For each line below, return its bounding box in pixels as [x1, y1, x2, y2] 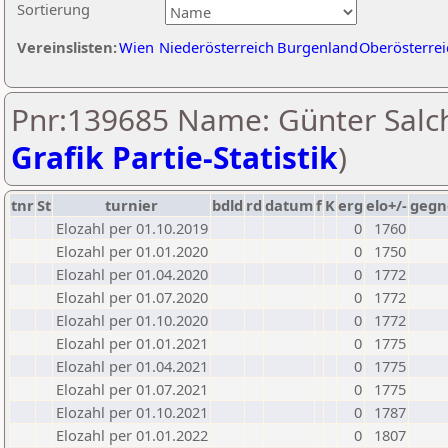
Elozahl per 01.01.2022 [56, 425, 208, 445]
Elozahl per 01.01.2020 [56, 241, 208, 261]
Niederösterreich [159, 37, 274, 57]
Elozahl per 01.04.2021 [56, 356, 208, 376]
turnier [105, 195, 158, 215]
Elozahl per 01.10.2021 [56, 402, 208, 422]
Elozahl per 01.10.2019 [56, 218, 208, 238]
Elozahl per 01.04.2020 [56, 264, 208, 284]
